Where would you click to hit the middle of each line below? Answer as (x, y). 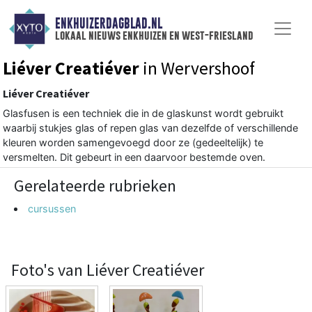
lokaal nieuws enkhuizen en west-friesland (154, 36)
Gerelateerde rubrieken (95, 185)
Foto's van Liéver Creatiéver (108, 270)
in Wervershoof (197, 68)
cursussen (52, 208)
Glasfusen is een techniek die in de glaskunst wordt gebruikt (143, 113)
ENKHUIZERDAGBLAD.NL (108, 24)
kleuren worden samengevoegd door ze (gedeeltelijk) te (133, 142)
